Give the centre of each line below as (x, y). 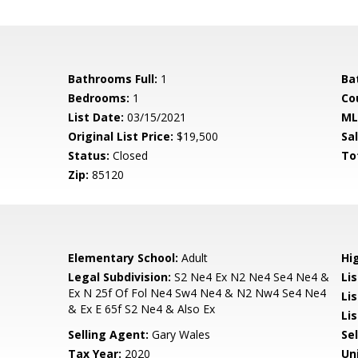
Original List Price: (121, 136)
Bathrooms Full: (113, 79)
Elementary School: (123, 258)
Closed (129, 155)
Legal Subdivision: (120, 277)
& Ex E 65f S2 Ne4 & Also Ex (142, 309)
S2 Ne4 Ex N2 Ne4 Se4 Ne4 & (251, 277)
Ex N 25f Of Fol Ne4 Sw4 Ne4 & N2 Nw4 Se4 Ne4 (197, 293)
